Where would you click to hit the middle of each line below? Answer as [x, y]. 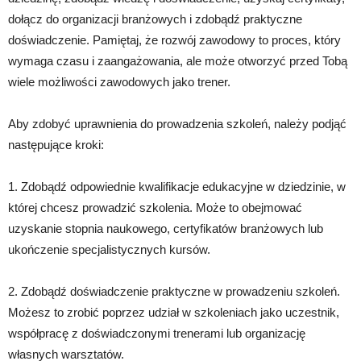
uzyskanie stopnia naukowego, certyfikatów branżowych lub [166, 228]
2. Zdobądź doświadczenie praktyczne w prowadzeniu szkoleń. [174, 291]
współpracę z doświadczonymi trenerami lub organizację [157, 333]
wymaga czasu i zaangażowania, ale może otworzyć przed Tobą [178, 61]
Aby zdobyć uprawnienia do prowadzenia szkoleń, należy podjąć [177, 124]
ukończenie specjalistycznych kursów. [109, 249]
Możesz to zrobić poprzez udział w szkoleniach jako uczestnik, [174, 312]
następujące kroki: [56, 145]
